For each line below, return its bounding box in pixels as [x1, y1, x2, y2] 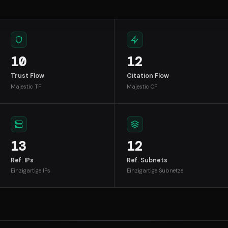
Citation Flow [126, 72, 169, 80]
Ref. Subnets [126, 156, 167, 164]
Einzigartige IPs [10, 167, 50, 175]
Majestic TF [10, 82, 41, 90]
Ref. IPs [10, 156, 34, 164]
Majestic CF [126, 82, 157, 90]
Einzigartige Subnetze [126, 167, 183, 175]
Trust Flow [10, 72, 44, 80]
